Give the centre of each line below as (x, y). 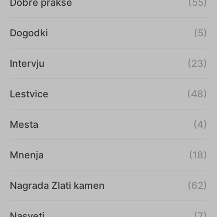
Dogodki (29, 33)
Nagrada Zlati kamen (57, 186)
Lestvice (29, 94)
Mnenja (27, 155)
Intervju (27, 64)
